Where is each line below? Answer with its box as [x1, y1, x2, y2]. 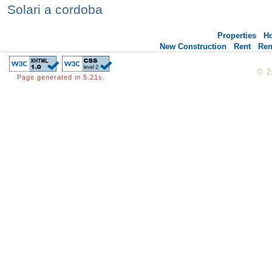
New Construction [159, 41, 226, 51]
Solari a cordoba [7, 2, 103, 16]
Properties [217, 30, 256, 40]
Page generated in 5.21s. [16, 73, 105, 81]
